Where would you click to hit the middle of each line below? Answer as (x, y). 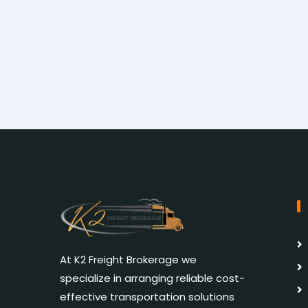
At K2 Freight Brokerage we (128, 259)
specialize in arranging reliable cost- (152, 278)
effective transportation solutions (147, 296)
